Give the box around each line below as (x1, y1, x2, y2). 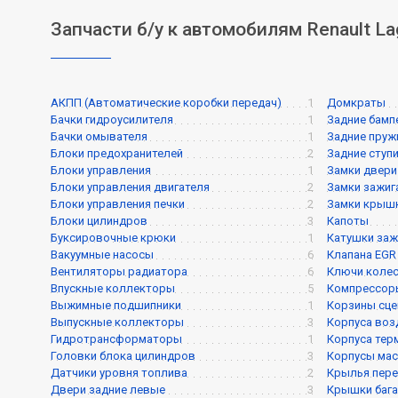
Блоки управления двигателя (51, 180, 210, 195)
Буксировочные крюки (51, 231, 176, 245)
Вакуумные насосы (51, 248, 154, 262)
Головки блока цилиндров (51, 349, 195, 363)
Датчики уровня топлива (51, 366, 187, 380)
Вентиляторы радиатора (51, 265, 187, 279)
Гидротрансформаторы (51, 332, 182, 346)
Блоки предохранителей (51, 147, 183, 161)
